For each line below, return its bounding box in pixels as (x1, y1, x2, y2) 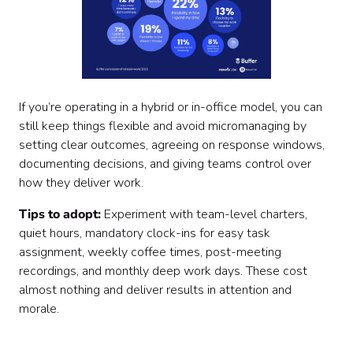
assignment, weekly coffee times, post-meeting (19, 243, 281, 261)
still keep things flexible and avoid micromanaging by (19, 117, 307, 135)
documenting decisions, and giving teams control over (19, 155, 311, 173)
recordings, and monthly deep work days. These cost (19, 262, 307, 280)
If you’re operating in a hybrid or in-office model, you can (19, 98, 322, 116)
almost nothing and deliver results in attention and (19, 281, 292, 299)
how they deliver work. (19, 174, 143, 191)
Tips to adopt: (19, 206, 104, 223)
